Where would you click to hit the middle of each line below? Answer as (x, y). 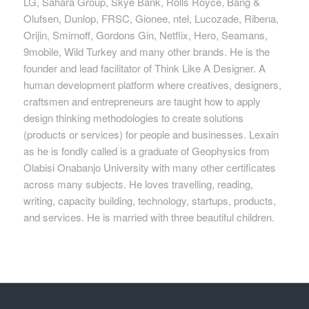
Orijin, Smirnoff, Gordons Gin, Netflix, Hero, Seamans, (145, 34)
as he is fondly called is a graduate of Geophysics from (146, 150)
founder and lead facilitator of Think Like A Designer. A (144, 68)
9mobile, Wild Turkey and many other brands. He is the (146, 51)
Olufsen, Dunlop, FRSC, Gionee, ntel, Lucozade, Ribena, (151, 18)
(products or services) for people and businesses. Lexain (151, 134)
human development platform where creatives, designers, (152, 84)
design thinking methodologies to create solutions (133, 117)
